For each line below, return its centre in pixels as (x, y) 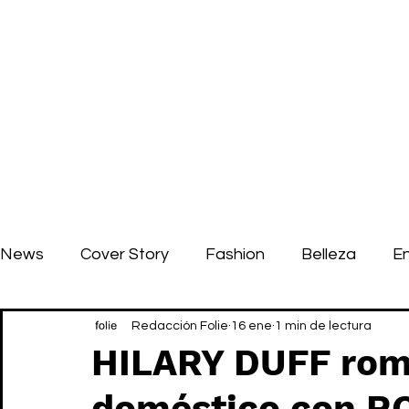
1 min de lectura (323, 325)
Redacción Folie (180, 325)
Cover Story (125, 254)
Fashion (235, 254)
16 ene (252, 325)
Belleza (329, 254)
